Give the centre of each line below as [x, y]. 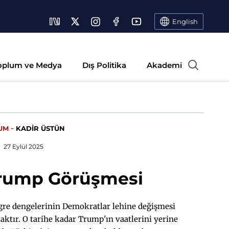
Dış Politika [104, 65]
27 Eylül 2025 [23, 146]
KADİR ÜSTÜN [40, 128]
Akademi [164, 65]
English [185, 21]
